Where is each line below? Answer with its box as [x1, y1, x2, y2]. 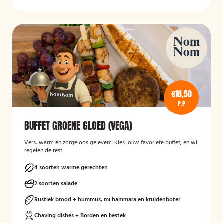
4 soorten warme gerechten [34, 163, 108, 173]
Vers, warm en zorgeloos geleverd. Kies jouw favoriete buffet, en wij [24, 138, 199, 148]
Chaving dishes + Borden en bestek [34, 211, 126, 221]
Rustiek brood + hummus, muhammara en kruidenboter [34, 195, 180, 205]
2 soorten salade [34, 179, 77, 189]
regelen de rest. [24, 146, 63, 156]
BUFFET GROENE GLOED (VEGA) [24, 118, 132, 133]
